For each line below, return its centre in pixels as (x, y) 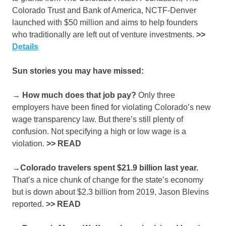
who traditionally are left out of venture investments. (104, 35)
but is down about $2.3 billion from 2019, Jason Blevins (110, 192)
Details (25, 47)
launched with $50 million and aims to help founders (105, 23)
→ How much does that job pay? (74, 95)
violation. (29, 144)
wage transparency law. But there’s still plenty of (98, 120)
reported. (29, 204)
